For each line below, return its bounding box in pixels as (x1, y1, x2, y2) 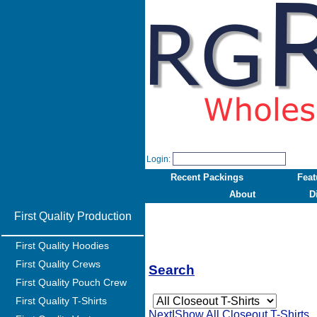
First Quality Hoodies (16, 240, 109, 251)
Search (149, 263, 195, 277)
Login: (146, 154, 171, 164)
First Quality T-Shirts (16, 295, 107, 306)
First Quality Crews (16, 258, 100, 270)
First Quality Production (13, 210, 132, 222)
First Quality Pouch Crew (16, 277, 127, 288)
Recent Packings (171, 172, 244, 183)
